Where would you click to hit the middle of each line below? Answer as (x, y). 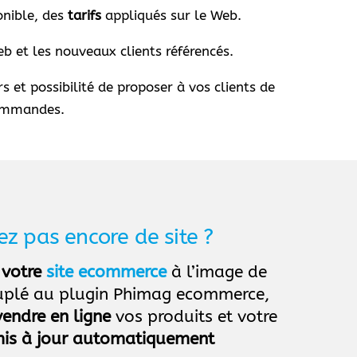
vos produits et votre (194, 317)
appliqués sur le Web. (172, 15)
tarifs (85, 15)
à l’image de (217, 273)
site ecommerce (107, 273)
